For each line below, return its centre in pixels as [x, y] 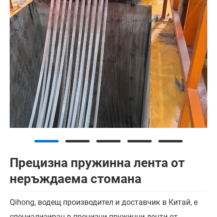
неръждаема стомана [76, 179]
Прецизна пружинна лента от [97, 163]
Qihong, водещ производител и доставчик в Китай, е [104, 202]
